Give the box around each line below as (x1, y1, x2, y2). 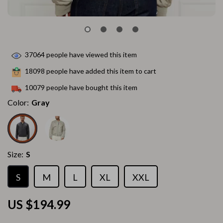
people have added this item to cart (45, 67, 156, 76)
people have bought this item (45, 83, 137, 92)
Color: (7, 98, 29, 107)
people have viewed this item (45, 50, 137, 59)
